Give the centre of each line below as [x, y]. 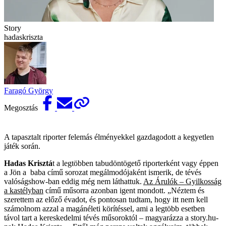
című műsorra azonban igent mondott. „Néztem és [124, 190]
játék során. [22, 146]
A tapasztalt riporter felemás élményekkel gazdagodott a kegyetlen [109, 137]
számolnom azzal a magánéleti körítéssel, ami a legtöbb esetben [104, 208]
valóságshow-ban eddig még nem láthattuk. [74, 181]
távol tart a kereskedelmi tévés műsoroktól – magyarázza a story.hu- [111, 217]
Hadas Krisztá [28, 163]
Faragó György [29, 90]
